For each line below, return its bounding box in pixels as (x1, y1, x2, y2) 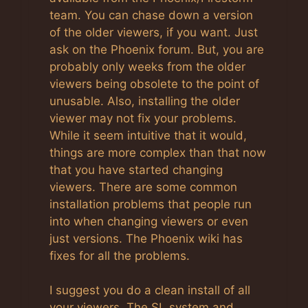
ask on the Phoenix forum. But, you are (49, 42, 264, 56)
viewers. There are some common (49, 179, 237, 194)
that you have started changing (49, 162, 223, 177)
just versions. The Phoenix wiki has (49, 231, 243, 245)
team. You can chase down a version (49, 8, 253, 22)
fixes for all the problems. (49, 248, 190, 263)
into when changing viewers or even (49, 214, 248, 228)
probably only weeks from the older (49, 59, 245, 74)
